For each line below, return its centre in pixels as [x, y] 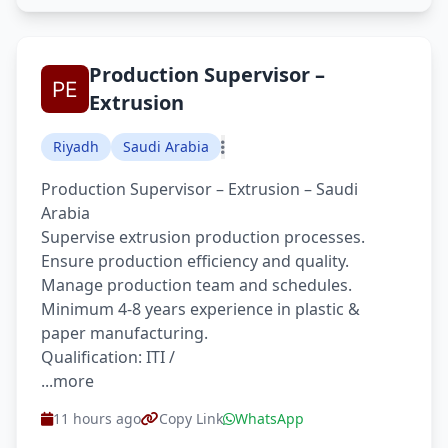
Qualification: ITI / [108, 357]
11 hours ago [97, 418]
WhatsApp [269, 418]
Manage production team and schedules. [196, 285]
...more [67, 381]
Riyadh [76, 146]
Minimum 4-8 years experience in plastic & [200, 309]
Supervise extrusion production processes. [203, 237]
